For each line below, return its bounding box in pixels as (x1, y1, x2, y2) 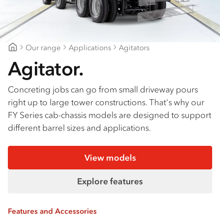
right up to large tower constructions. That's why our (8, 97, 204, 108)
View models (84, 152, 136, 164)
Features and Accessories (8, 206, 97, 216)
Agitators (119, 42, 149, 52)
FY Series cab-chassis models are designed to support (8, 110, 211, 121)
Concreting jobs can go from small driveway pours (8, 84, 198, 95)
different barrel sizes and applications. (8, 122, 151, 134)
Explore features (77, 176, 143, 187)
